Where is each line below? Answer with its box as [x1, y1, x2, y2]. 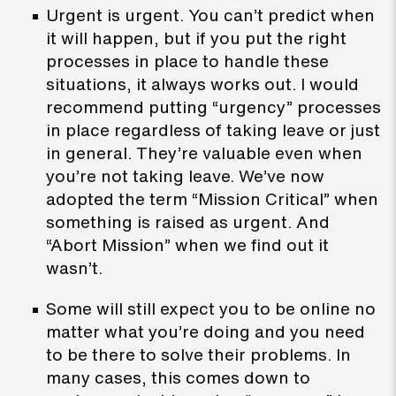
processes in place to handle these [46, 49, 329, 74]
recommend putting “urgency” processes [46, 95, 381, 120]
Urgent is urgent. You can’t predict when [46, 3, 375, 28]
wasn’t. [46, 255, 103, 281]
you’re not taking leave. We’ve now [46, 164, 324, 189]
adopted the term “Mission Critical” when [46, 187, 378, 212]
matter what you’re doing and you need [46, 319, 365, 345]
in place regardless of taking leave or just [46, 118, 380, 143]
